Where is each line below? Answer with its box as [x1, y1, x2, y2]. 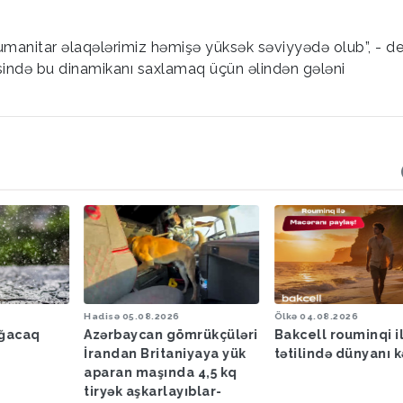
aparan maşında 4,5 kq [84, 364, 237, 380]
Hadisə [84, 310, 121, 321]
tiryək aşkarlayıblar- [84, 383, 222, 399]
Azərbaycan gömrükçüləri [84, 327, 258, 342]
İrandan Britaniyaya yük [84, 345, 246, 361]
